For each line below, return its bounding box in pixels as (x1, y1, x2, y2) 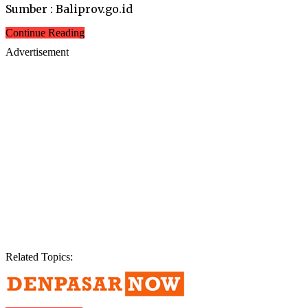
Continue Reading (5, 26, 85, 38)
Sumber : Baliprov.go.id (5, 1, 133, 16)
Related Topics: (5, 250, 73, 263)
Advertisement (5, 45, 69, 58)
